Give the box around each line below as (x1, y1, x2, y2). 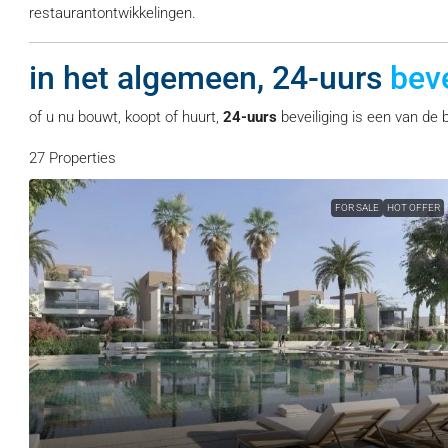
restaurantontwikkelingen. (29, 4, 196, 22)
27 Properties (29, 149, 116, 167)
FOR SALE (334, 202, 379, 213)
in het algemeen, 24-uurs (29, 59, 390, 97)
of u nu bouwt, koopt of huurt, (29, 108, 223, 126)
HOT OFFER (386, 202, 440, 213)
